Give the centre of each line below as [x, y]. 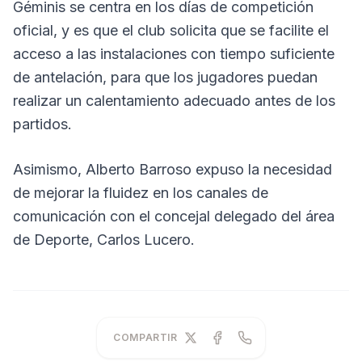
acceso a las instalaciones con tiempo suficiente [174, 54]
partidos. [42, 124]
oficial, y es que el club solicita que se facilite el [171, 30]
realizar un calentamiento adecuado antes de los [174, 101]
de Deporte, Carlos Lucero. [104, 240]
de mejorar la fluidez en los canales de [141, 193]
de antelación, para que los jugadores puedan [165, 77]
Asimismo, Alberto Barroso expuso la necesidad [173, 169]
